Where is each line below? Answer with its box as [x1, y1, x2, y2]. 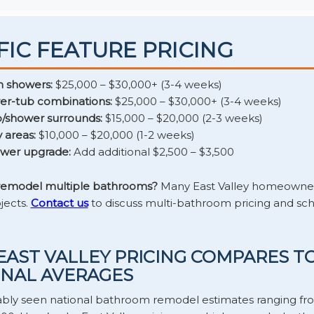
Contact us [30, 196, 88, 210]
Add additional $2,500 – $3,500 [70, 144, 234, 158]
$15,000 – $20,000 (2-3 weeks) [102, 111, 263, 125]
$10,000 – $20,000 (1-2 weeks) [35, 128, 195, 142]
